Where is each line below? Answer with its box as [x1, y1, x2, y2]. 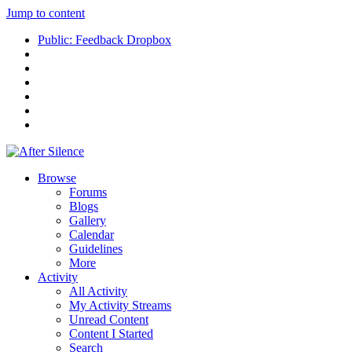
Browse [38, 171, 76, 185]
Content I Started [69, 327, 153, 340]
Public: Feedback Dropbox [38, 33, 171, 46]
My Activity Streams [69, 299, 171, 312]
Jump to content [6, 6, 85, 20]
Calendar [69, 228, 114, 241]
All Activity [69, 284, 127, 298]
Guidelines [69, 242, 123, 255]
